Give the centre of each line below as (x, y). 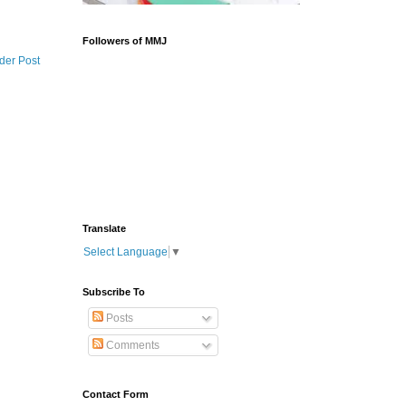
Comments (131, 346)
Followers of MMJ (125, 41)
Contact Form (116, 395)
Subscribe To (114, 292)
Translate (104, 229)
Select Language (126, 252)
